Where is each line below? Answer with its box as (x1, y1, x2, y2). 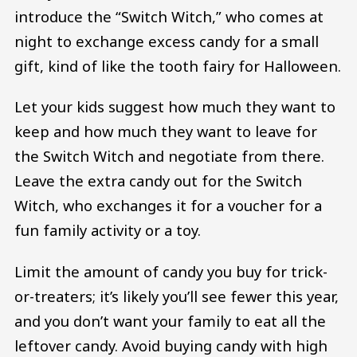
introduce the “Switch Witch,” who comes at (14, 6, 324, 26)
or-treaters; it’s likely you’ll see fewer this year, (14, 286, 339, 307)
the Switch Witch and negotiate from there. (14, 146, 324, 167)
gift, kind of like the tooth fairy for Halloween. (14, 55, 341, 76)
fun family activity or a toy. (14, 220, 201, 241)
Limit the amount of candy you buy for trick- (14, 261, 328, 282)
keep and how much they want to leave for (14, 121, 317, 142)
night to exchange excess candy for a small (14, 30, 319, 51)
